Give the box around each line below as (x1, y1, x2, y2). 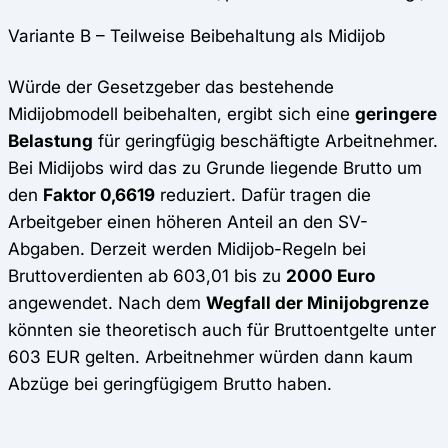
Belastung (8, 130, 93, 152)
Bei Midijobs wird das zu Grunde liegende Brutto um (8, 157, 422, 179)
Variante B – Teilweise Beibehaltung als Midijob (8, 25, 385, 47)
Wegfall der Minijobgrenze (206, 292, 429, 314)
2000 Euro (286, 265, 375, 287)
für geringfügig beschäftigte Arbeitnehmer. (93, 130, 438, 152)
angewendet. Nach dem (8, 292, 206, 314)
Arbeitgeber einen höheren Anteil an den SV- (8, 211, 368, 233)
